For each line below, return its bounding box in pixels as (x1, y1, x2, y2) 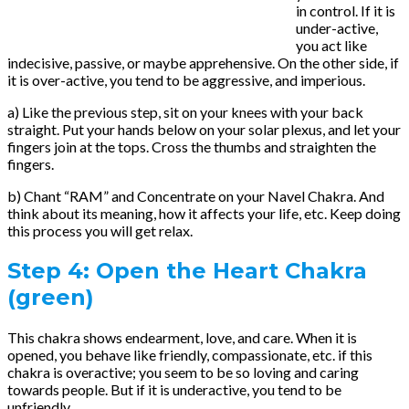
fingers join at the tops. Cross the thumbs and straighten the (7, 138, 376, 156)
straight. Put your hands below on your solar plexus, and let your (7, 121, 401, 139)
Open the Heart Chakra (96, 257, 367, 285)
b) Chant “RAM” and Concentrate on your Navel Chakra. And (7, 187, 384, 205)
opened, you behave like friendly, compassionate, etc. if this (7, 346, 372, 364)
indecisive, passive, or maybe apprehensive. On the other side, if (7, 54, 399, 72)
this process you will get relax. (7, 222, 193, 240)
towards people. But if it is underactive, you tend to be (7, 381, 341, 399)
